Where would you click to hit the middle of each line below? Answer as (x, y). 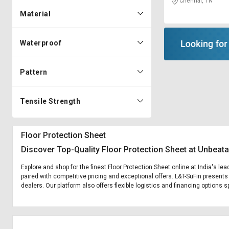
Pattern (34, 72)
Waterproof (41, 43)
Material (35, 14)
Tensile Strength (50, 101)
